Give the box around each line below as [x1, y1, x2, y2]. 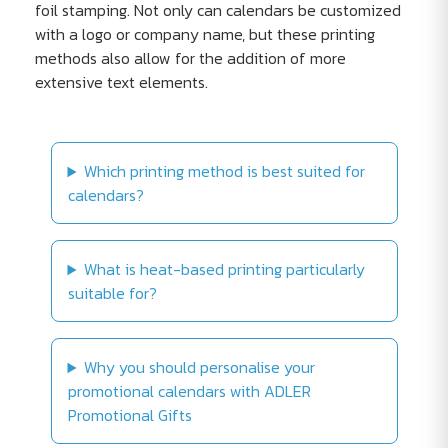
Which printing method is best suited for [84, 159, 366, 184]
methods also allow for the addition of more [34, 46, 346, 71]
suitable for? [67, 281, 157, 306]
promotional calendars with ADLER [67, 379, 311, 404]
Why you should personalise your [84, 355, 316, 380]
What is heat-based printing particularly [84, 257, 366, 282]
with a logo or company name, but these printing [34, 22, 375, 47]
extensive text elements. [34, 70, 208, 95]
